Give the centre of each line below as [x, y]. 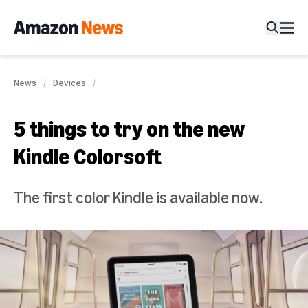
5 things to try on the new [130, 129]
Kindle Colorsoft [88, 156]
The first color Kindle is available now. [138, 197]
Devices [69, 82]
